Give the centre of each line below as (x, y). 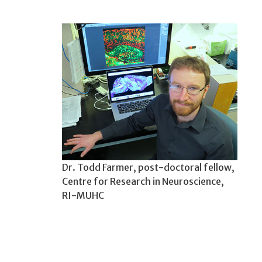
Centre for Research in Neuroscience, (143, 181)
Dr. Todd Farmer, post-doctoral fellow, (148, 167)
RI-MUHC (83, 195)
